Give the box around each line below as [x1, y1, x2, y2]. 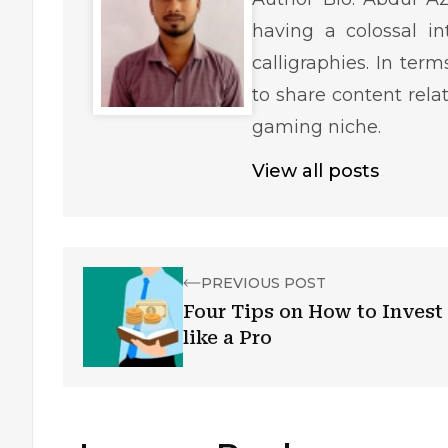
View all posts [252, 160, 380, 182]
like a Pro [183, 327, 272, 348]
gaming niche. [252, 116, 382, 138]
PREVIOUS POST [201, 274, 326, 292]
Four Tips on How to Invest [183, 301, 443, 322]
